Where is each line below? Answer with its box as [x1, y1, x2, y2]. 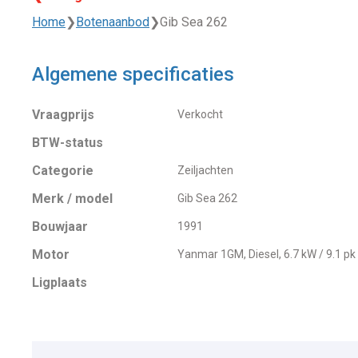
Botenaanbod [76, 14, 149, 30]
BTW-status [32, 134, 103, 150]
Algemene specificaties [32, 62, 234, 86]
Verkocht [177, 107, 223, 121]
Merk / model [32, 190, 113, 206]
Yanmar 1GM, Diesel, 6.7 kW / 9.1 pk [177, 247, 356, 261]
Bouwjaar [32, 218, 88, 234]
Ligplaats [32, 274, 87, 290]
